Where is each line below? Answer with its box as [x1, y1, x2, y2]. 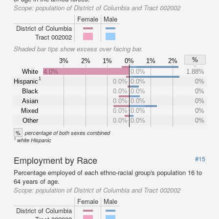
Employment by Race [14, 153, 97, 166]
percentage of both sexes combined [25, 129, 110, 136]
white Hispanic [17, 136, 52, 144]
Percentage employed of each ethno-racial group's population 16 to [14, 168, 202, 177]
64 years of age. [14, 176, 60, 186]
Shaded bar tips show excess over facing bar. [14, 44, 143, 53]
